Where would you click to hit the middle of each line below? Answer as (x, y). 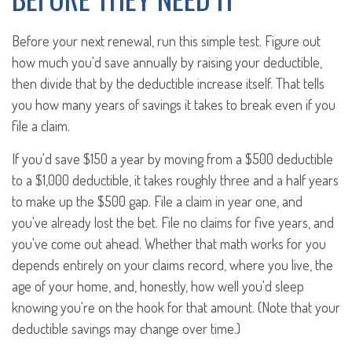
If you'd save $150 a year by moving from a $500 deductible (172, 159)
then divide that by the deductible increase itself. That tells (168, 83)
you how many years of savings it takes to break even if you (174, 104)
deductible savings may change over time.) (126, 328)
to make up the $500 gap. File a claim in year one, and (157, 201)
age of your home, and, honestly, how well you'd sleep (158, 286)
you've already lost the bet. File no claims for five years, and (173, 222)
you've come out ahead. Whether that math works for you (169, 244)
